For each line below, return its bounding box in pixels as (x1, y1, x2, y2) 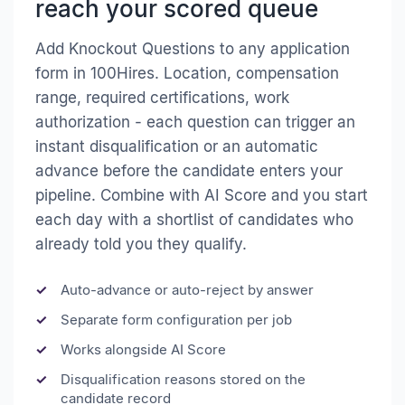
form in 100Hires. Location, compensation (35, 64, 339, 83)
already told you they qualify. (35, 235, 247, 254)
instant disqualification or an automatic (35, 137, 318, 156)
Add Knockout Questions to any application (35, 40, 350, 59)
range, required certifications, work (35, 89, 289, 108)
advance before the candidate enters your (35, 162, 343, 181)
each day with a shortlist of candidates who (35, 211, 353, 230)
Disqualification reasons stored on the (61, 371, 306, 389)
